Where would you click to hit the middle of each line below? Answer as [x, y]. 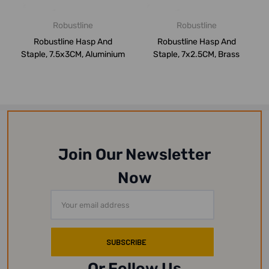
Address [69, 211]
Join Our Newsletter [134, 155]
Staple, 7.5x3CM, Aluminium [73, 55]
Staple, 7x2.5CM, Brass [196, 55]
